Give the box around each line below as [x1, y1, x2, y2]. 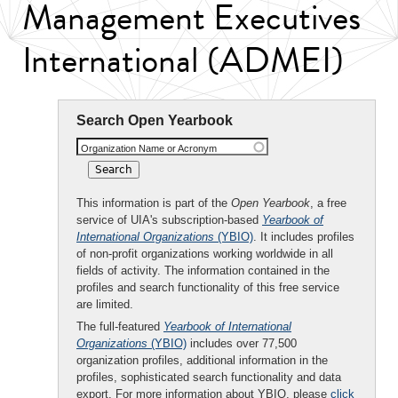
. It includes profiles [253, 230, 354, 243]
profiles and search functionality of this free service [76, 281, 339, 294]
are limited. [76, 298, 133, 311]
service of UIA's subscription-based [76, 213, 262, 227]
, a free [310, 196, 346, 210]
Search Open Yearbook [76, 113, 233, 128]
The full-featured [76, 320, 163, 333]
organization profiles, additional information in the [76, 354, 328, 367]
